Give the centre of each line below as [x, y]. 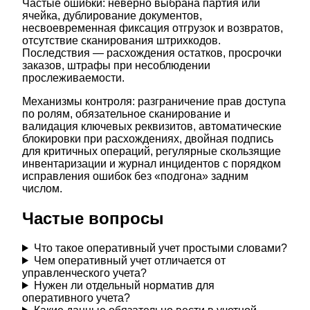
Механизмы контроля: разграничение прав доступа [154, 101]
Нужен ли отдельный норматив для [124, 285]
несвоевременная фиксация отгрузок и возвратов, [153, 28]
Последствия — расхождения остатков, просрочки [152, 53]
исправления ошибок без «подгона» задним [135, 176]
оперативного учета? [76, 298]
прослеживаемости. [73, 77]
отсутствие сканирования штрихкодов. [121, 40]
